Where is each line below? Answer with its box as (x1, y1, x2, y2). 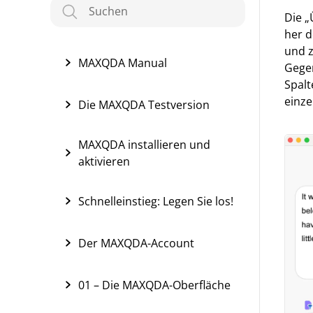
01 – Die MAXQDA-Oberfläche (78, 277, 231, 293)
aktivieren (78, 154, 130, 169)
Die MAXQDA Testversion (78, 97, 210, 112)
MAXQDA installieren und (78, 137, 210, 152)
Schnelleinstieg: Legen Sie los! (78, 194, 233, 209)
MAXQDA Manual (78, 55, 167, 71)
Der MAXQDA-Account (78, 235, 194, 251)
